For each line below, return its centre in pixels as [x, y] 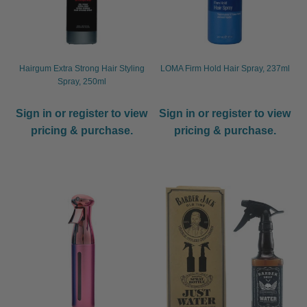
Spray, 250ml [82, 81]
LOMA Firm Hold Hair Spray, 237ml [225, 68]
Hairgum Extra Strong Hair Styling [82, 68]
